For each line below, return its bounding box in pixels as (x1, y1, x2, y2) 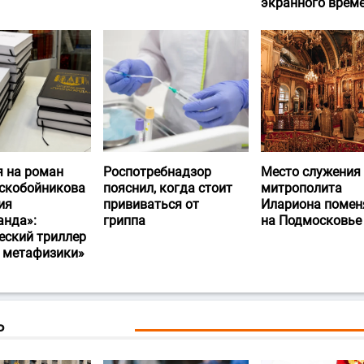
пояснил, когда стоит (103, 180, 233, 197)
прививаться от (103, 197, 200, 213)
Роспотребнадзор (103, 164, 212, 180)
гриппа (103, 213, 146, 229)
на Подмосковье (260, 213, 362, 229)
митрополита (260, 180, 342, 197)
